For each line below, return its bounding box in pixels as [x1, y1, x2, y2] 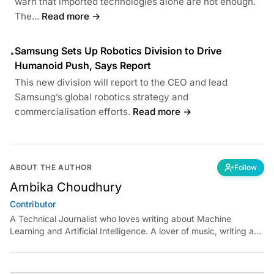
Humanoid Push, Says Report [15, 59, 151, 72]
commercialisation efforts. [15, 105, 130, 117]
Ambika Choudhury [10, 179, 122, 194]
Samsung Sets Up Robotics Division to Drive [15, 44, 221, 57]
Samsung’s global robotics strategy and [15, 91, 188, 103]
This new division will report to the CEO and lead [15, 76, 228, 88]
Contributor [10, 198, 56, 209]
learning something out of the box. [10, 237, 147, 248]
